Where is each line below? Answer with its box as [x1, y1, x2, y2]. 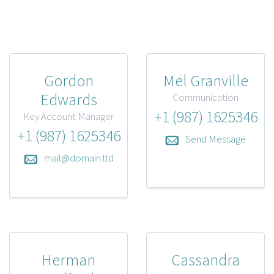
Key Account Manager [23, 109, 114, 123]
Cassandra [171, 249, 240, 270]
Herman [42, 249, 95, 270]
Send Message [185, 131, 246, 146]
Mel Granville [163, 70, 248, 91]
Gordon [43, 70, 94, 91]
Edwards [40, 89, 97, 109]
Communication [172, 90, 239, 104]
